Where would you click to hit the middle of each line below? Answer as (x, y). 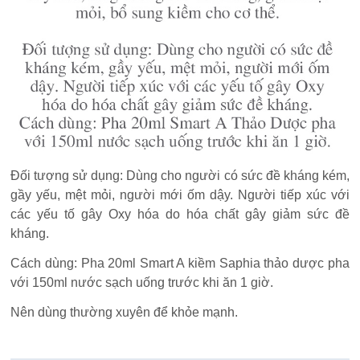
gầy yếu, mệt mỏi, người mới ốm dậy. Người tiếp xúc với (180, 194)
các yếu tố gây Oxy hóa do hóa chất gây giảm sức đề (180, 214)
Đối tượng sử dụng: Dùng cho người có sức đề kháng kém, (180, 175)
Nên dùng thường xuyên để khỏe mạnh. (125, 312)
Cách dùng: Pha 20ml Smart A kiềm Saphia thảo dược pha (180, 263)
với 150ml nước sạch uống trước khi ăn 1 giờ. (142, 282)
